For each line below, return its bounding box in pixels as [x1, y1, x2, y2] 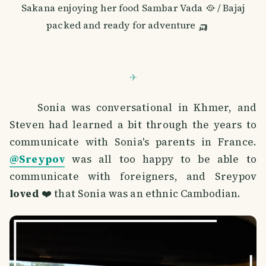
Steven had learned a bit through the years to [9, 117, 256, 132]
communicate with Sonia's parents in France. [9, 134, 256, 149]
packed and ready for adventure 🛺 [46, 18, 208, 31]
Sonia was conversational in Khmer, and [9, 100, 256, 115]
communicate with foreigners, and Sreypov [9, 169, 256, 183]
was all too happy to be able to [65, 151, 256, 166]
